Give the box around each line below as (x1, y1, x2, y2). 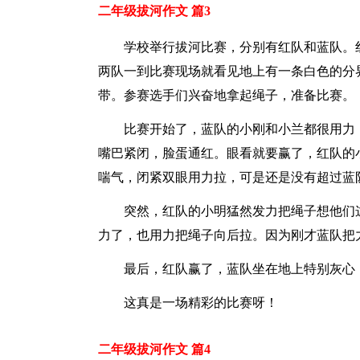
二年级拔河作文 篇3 (98, 4, 211, 18)
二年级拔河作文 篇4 (98, 342, 211, 356)
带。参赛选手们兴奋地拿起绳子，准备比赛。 (98, 88, 355, 102)
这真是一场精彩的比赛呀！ (124, 296, 278, 309)
